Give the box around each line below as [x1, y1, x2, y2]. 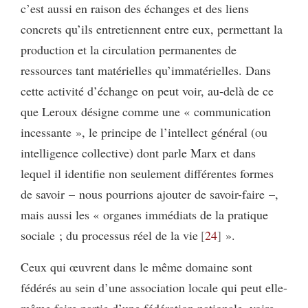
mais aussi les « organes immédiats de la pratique [21, 206, 268, 223]
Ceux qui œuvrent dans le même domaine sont [21, 258, 252, 275]
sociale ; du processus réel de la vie [21, 227, 198, 243]
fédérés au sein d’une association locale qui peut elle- [21, 279, 287, 296]
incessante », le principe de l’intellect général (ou [21, 124, 267, 140]
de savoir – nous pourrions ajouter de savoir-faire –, [21, 186, 278, 202]
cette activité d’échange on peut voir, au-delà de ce [21, 82, 274, 99]
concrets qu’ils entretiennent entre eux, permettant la [21, 21, 283, 37]
